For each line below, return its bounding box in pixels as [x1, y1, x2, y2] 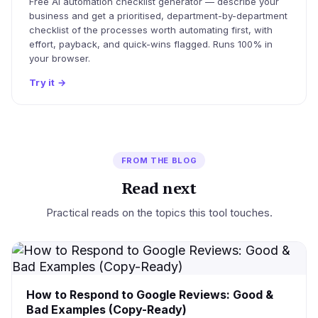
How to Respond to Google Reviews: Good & [26, 287, 273, 302]
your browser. [29, 52, 90, 64]
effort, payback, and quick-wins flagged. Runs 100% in [29, 38, 273, 50]
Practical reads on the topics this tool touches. [45, 205, 273, 219]
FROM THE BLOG [121, 155, 197, 165]
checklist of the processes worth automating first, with [29, 23, 273, 35]
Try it [29, 76, 57, 88]
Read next [121, 177, 197, 198]
